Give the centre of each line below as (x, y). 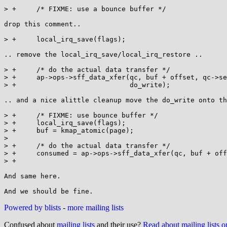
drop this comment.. (43, 24)
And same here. (32, 176)
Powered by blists (32, 207)
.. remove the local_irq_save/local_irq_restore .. (103, 54)
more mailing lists (96, 207)
